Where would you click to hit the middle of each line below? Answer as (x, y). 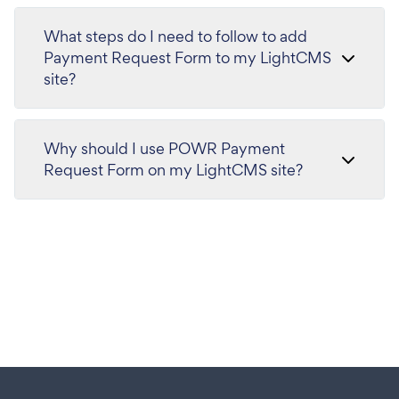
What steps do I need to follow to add (175, 36)
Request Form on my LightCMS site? (173, 170)
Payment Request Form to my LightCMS (187, 57)
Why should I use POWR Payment (164, 148)
